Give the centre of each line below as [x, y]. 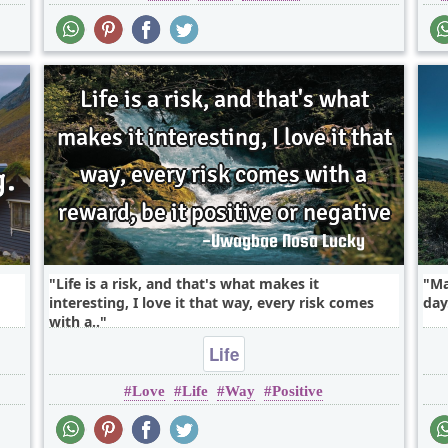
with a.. [74, 322]
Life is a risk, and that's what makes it [187, 284]
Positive [298, 391]
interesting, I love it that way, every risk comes [211, 303]
